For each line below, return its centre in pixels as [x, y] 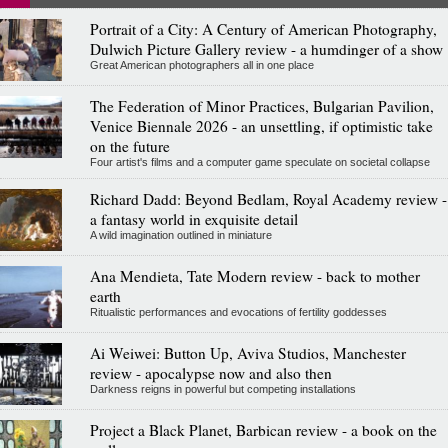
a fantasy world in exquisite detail [193, 218]
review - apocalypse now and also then [210, 372]
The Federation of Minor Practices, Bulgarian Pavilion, [261, 105]
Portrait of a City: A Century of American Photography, [263, 28]
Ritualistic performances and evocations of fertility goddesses [238, 311]
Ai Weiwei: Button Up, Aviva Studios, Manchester [247, 352]
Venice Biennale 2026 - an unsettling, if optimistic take [261, 125]
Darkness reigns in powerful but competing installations [222, 388]
